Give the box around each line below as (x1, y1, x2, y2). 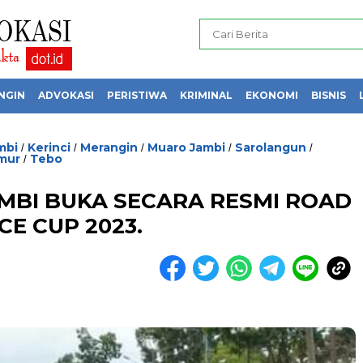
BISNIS (311, 89, 346, 101)
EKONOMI (246, 89, 298, 101)
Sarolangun (235, 140, 306, 155)
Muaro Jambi (147, 140, 225, 155)
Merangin (80, 140, 138, 155)
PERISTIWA (107, 89, 167, 101)
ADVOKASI (38, 89, 94, 101)
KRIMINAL (180, 89, 233, 101)
